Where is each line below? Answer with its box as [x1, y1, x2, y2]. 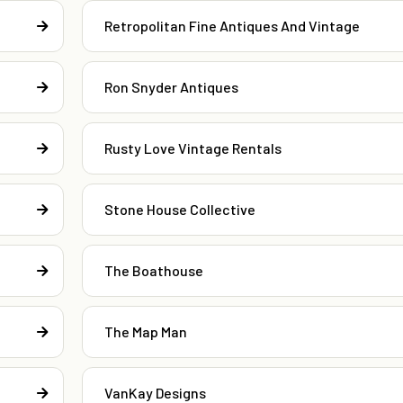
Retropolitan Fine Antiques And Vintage [103, 17, 360, 35]
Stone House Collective [103, 201, 255, 219]
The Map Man [103, 323, 187, 341]
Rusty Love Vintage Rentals [103, 139, 282, 157]
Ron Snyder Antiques [103, 78, 238, 96]
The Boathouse [103, 262, 203, 280]
